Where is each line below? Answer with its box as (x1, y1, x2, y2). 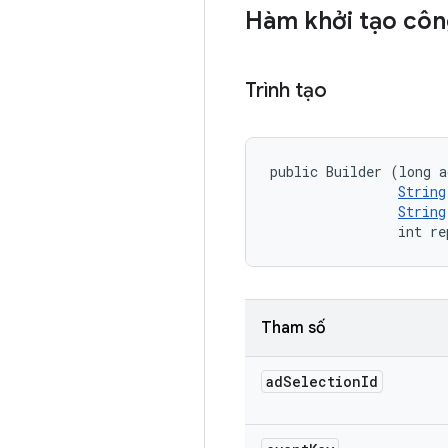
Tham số (261, 318, 326, 338)
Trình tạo (245, 78, 327, 103)
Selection (283, 372, 361, 391)
